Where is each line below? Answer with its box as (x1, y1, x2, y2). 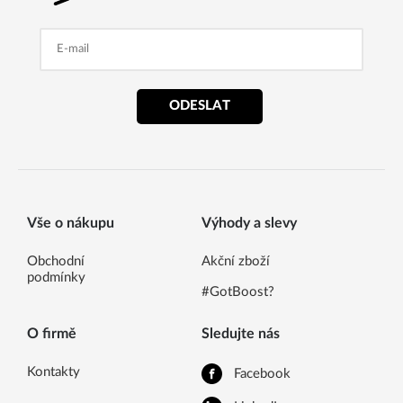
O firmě (27, 326, 76, 341)
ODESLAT (168, 99, 230, 113)
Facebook (233, 366, 291, 381)
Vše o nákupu (27, 215, 114, 230)
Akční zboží (201, 254, 270, 268)
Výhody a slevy (201, 215, 297, 230)
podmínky (27, 270, 85, 284)
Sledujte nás (201, 326, 280, 341)
